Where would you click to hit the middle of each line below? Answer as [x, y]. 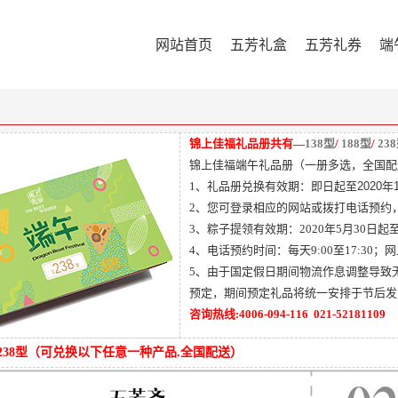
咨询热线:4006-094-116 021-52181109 [287, 314]
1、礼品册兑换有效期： [250, 186]
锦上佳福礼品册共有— [247, 143]
